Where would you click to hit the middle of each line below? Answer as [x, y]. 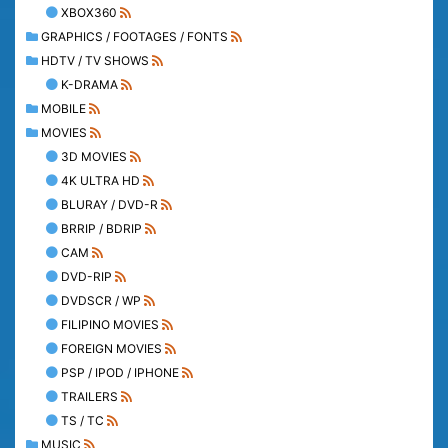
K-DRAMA [89, 84]
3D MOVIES [94, 156]
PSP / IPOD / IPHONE [120, 372]
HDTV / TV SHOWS [95, 60]
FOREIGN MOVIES [111, 348]
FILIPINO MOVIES [110, 324]
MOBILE [63, 108]
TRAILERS [89, 396]
